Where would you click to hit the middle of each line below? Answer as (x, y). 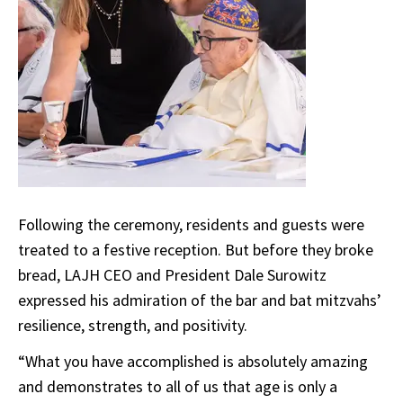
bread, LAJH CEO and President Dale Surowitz (172, 275)
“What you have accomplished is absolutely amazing (193, 362)
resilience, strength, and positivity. (133, 326)
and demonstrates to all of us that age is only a (178, 387)
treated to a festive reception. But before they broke (196, 250)
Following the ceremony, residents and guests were (191, 225)
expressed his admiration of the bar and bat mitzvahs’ (200, 300)
